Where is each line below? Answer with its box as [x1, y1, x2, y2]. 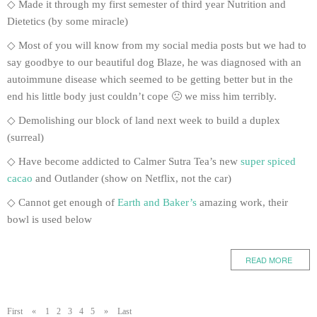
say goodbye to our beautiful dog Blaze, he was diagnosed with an [7, 57, 301, 69]
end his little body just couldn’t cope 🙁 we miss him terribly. [7, 91, 277, 103]
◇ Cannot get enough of [7, 197, 115, 209]
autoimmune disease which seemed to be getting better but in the [7, 74, 293, 86]
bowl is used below [7, 214, 92, 226]
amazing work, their [197, 197, 288, 209]
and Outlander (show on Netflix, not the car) [35, 173, 231, 185]
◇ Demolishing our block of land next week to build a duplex [7, 115, 280, 127]
